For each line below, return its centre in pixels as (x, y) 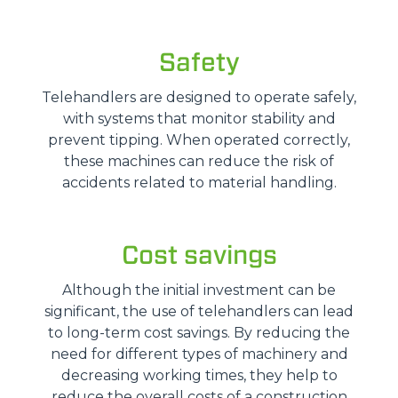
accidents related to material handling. (199, 183)
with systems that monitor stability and (199, 119)
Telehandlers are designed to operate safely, (199, 97)
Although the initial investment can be (199, 290)
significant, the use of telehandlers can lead (199, 311)
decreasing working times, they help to (199, 375)
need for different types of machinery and (199, 354)
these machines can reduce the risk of (199, 161)
